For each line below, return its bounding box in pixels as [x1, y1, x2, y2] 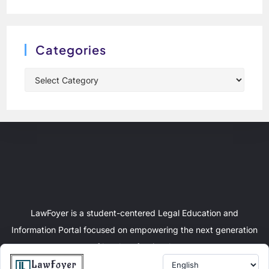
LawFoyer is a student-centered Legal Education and [31, 208, 238, 219]
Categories [35, 42, 107, 58]
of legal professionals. [92, 241, 177, 252]
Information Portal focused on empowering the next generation [11, 225, 258, 235]
